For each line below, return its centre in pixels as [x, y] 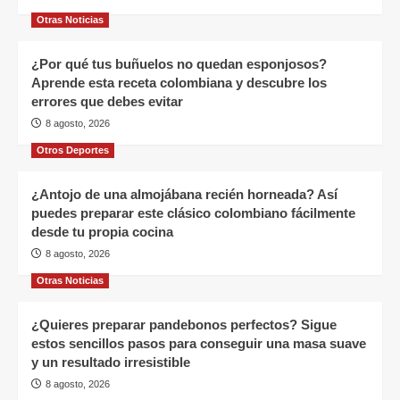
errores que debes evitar [107, 101]
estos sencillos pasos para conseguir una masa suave [199, 343]
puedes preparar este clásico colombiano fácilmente [193, 212]
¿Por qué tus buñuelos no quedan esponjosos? [179, 63]
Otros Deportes [73, 150]
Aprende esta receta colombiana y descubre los [179, 82]
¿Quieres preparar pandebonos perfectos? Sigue [184, 324]
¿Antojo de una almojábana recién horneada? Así [184, 194]
